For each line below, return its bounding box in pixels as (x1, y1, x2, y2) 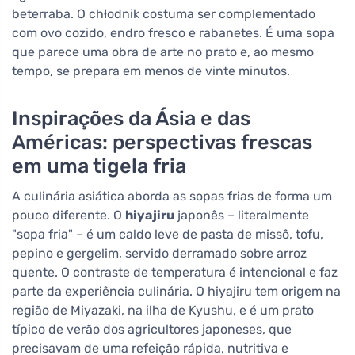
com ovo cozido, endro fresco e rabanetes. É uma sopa (12, 25, 334, 41)
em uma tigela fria (12, 154, 186, 178)
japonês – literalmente (174, 208, 309, 223)
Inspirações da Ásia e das (12, 106, 250, 131)
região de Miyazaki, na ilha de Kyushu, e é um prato (12, 303, 314, 319)
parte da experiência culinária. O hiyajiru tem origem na (12, 284, 341, 300)
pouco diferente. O (12, 208, 125, 223)
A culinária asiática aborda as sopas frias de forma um (12, 189, 332, 204)
